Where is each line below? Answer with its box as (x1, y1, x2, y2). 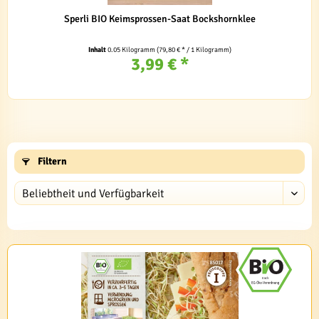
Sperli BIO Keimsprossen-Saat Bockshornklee (63, 13, 256, 25)
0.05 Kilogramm (107, 46, 157, 54)
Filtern (36, 155, 67, 167)
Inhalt (88, 46, 108, 54)
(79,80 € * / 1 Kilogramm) (156, 46, 231, 54)
